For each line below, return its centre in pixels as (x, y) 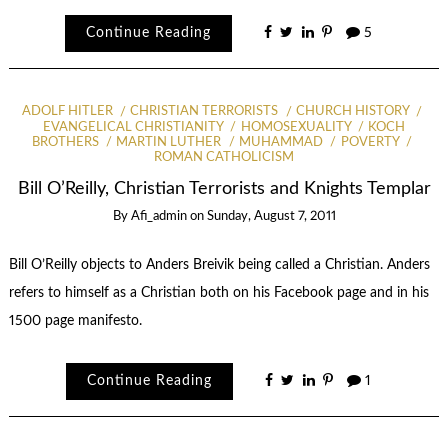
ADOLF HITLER (67, 112)
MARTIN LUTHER (169, 142)
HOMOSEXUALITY (295, 127)
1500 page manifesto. (75, 320)
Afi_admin (158, 217)
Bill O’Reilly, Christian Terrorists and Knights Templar (224, 189)
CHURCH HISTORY (352, 112)
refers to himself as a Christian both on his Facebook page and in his (218, 292)
